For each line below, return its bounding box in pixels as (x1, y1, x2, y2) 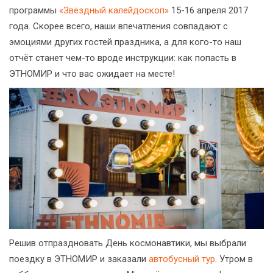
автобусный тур (149, 253, 215, 265)
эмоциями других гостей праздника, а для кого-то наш (9, 37, 241, 48)
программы (9, 5, 59, 16)
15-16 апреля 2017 (169, 5, 248, 16)
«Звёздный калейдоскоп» (59, 5, 169, 16)
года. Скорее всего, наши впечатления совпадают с (9, 21, 228, 32)
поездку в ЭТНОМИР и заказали (9, 253, 149, 265)
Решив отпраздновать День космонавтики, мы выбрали (9, 238, 246, 249)
